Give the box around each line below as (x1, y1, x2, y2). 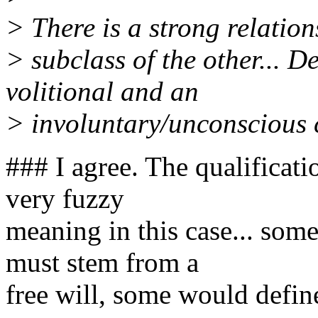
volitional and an (6, 75, 199, 106)
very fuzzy (6, 182, 124, 214)
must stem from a (6, 246, 199, 278)
